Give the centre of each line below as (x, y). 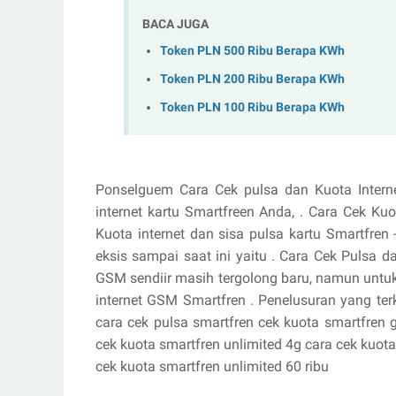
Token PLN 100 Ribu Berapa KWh (252, 107)
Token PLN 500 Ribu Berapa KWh (252, 51)
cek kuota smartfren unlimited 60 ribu (212, 367)
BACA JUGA (175, 23)
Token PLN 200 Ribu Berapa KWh (252, 79)
